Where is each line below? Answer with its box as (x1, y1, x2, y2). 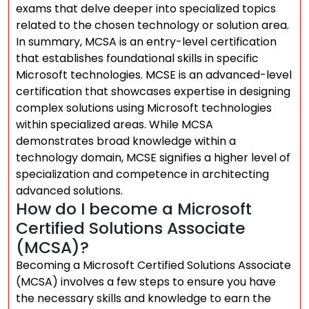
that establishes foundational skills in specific (16, 50, 259, 66)
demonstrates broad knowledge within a (16, 133, 236, 149)
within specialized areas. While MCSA (16, 117, 213, 132)
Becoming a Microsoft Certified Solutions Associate (16, 257, 291, 273)
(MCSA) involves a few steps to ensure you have (16, 274, 276, 290)
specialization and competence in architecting (16, 166, 269, 182)
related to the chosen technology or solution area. (16, 17, 289, 33)
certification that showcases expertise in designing (16, 83, 290, 99)
